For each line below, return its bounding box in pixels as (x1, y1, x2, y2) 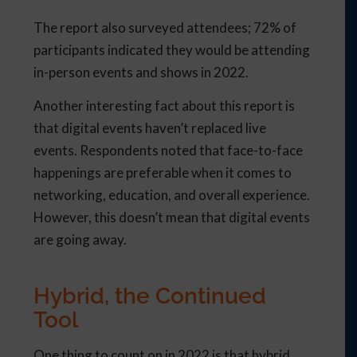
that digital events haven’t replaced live (33, 120, 267, 137)
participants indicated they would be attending (33, 41, 311, 58)
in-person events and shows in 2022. (33, 63, 249, 80)
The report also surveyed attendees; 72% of (33, 18, 297, 36)
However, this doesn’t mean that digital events (33, 209, 311, 226)
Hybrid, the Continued (33, 283, 267, 310)
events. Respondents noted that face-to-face (33, 142, 304, 159)
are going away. (33, 231, 127, 249)
